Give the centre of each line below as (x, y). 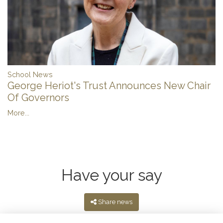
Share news (115, 202)
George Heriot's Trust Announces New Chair (109, 86)
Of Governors (38, 98)
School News (30, 75)
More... (18, 113)
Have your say (111, 175)
